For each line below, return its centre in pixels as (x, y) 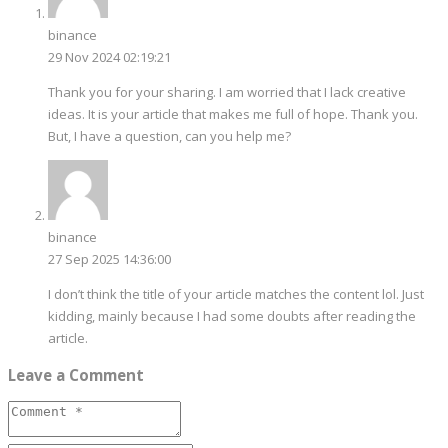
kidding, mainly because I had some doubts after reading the (232, 315)
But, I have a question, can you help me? (169, 135)
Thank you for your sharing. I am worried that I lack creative (227, 91)
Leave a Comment (76, 374)
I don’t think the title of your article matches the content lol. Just (236, 293)
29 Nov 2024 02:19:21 (109, 56)
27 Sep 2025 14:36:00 (109, 258)
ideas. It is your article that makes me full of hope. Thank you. (233, 113)
